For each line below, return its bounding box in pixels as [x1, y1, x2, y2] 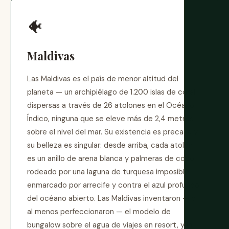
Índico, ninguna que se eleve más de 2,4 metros [27, 113, 193, 124]
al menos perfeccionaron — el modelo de [27, 207, 171, 217]
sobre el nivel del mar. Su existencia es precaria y [27, 127, 198, 138]
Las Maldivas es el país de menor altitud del [27, 74, 178, 84]
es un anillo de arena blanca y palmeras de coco [27, 153, 194, 164]
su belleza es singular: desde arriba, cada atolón [27, 140, 193, 151]
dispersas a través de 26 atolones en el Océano [27, 100, 194, 111]
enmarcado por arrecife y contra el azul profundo [27, 180, 199, 191]
